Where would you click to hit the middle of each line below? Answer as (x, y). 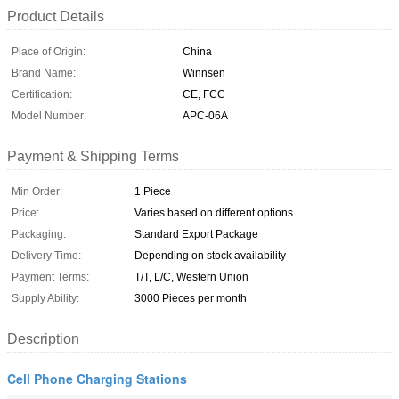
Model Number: (49, 115)
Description (43, 338)
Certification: (42, 94)
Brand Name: (44, 73)
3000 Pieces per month (191, 298)
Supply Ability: (45, 298)
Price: (25, 212)
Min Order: (37, 191)
